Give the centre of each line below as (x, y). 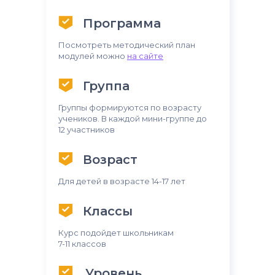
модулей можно (92, 56)
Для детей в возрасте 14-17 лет (122, 181)
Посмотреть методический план (127, 45)
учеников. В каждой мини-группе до (133, 118)
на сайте (145, 56)
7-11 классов (82, 244)
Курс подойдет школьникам (116, 233)
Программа (122, 23)
